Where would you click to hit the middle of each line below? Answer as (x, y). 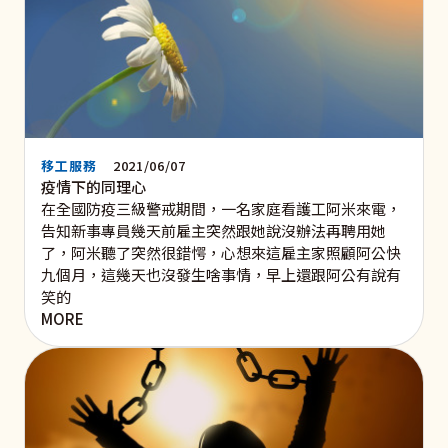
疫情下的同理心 (93, 186)
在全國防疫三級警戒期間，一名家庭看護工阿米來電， (221, 208)
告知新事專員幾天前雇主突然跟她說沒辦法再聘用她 (213, 230)
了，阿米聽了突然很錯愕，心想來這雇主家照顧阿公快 (221, 252)
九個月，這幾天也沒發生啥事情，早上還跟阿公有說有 (221, 274)
